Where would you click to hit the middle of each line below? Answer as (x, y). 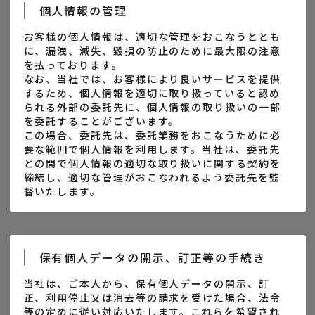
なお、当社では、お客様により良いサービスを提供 (152, 79)
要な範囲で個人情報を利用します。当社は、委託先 (152, 149)
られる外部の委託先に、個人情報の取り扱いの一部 (152, 107)
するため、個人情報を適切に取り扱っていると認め (152, 93)
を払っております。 (73, 65)
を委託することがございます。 (102, 121)
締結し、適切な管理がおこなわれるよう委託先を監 (152, 177)
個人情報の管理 (83, 11)
